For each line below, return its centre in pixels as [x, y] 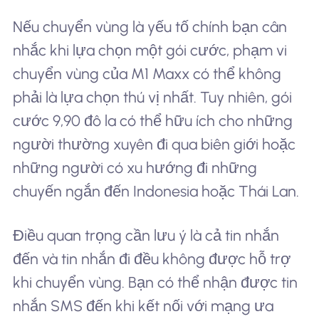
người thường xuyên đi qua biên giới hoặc [154, 144]
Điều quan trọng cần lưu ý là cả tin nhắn [146, 235]
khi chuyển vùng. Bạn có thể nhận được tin [155, 282]
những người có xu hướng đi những [135, 167]
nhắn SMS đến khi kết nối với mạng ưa [143, 305]
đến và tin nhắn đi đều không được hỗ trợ [151, 258]
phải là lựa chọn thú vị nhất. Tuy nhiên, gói [152, 97]
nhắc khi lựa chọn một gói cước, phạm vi [150, 50]
